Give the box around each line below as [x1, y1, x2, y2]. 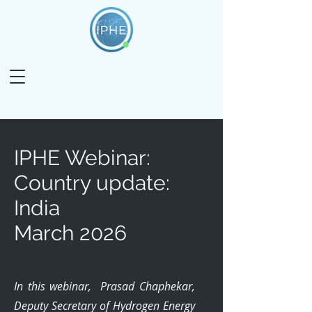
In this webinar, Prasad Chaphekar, [14, 279, 195, 294]
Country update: [14, 171, 170, 195]
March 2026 [14, 221, 127, 245]
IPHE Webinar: [14, 146, 150, 170]
